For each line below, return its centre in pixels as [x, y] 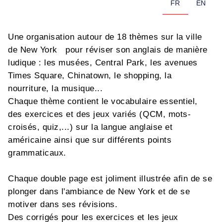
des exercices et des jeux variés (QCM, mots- [100, 114]
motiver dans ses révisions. [63, 204]
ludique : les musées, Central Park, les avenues [103, 63]
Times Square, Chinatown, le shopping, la [90, 76]
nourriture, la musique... [55, 88]
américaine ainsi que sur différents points [90, 140]
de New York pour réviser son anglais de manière [108, 50]
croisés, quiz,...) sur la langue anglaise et [90, 127]
